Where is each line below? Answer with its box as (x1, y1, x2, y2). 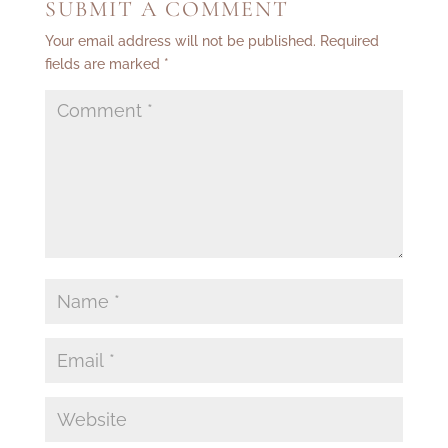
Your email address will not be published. (44, 33, 316, 50)
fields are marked (44, 56, 164, 73)
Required (319, 33, 379, 50)
